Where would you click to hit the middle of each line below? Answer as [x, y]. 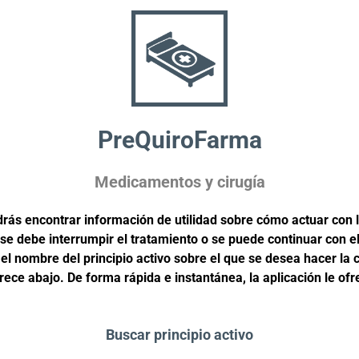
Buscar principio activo [179, 334]
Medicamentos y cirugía [179, 182]
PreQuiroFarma [179, 139]
